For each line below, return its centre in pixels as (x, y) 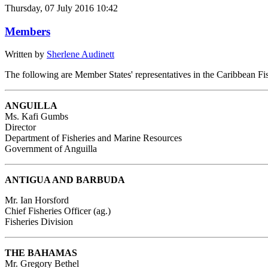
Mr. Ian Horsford (37, 200)
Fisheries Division (39, 222)
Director (20, 127)
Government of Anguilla (51, 149)
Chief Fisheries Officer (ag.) (58, 211)
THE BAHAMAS (41, 253)
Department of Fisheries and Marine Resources (93, 138)
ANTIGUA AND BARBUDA (65, 180)
